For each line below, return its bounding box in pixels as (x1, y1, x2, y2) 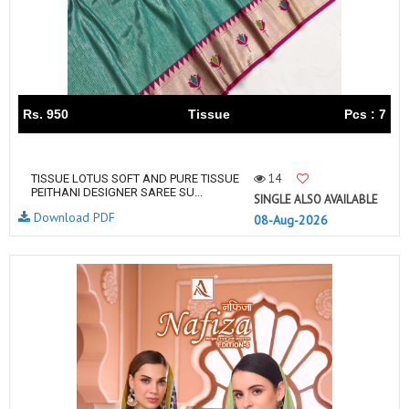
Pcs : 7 (344, 107, 386, 121)
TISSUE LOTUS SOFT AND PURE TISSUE (31, 172, 239, 185)
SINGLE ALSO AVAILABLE (254, 192, 378, 207)
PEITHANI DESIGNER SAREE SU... (31, 185, 203, 199)
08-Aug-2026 (254, 212, 328, 228)
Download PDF (30, 209, 115, 225)
